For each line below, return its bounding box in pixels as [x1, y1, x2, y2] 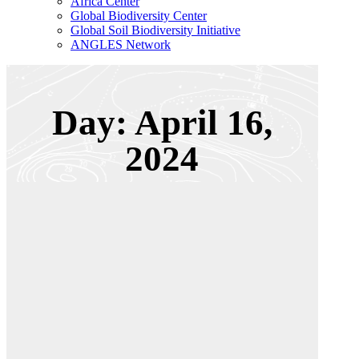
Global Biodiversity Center [71, 8, 207, 22]
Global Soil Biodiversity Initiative [71, 22, 240, 37]
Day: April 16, [51, 102, 272, 143]
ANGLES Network [71, 37, 171, 51]
